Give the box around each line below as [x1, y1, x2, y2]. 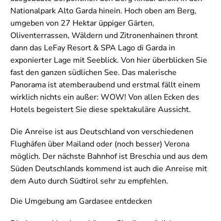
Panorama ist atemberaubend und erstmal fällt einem [10, 79, 200, 90]
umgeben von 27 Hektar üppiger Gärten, [10, 17, 154, 29]
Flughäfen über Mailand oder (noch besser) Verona [10, 138, 189, 149]
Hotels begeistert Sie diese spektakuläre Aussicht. [10, 104, 191, 115]
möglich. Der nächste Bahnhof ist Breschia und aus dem [10, 150, 208, 162]
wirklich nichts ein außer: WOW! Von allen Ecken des [10, 91, 199, 103]
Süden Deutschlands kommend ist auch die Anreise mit [10, 163, 207, 174]
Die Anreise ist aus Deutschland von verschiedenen [10, 126, 193, 137]
